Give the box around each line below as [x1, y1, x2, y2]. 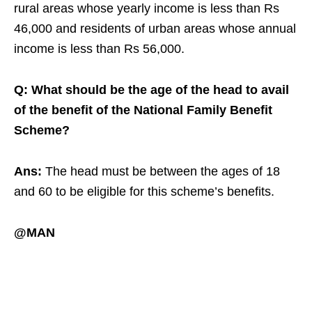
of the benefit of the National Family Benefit [14, 103, 272, 118]
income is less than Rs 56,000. [14, 42, 185, 56]
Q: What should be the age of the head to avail [14, 83, 289, 97]
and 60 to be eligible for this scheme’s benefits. [14, 185, 274, 199]
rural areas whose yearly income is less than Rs [14, 1, 279, 16]
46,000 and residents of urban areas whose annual [14, 22, 296, 36]
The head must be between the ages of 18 [45, 164, 280, 179]
